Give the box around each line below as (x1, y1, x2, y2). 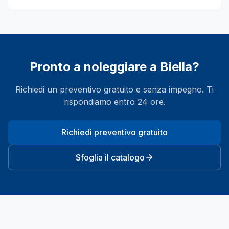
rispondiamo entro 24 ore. (63, 97, 166, 107)
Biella (160, 59, 192, 74)
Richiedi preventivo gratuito (61, 127, 168, 138)
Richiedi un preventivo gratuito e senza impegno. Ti (15, 84, 214, 95)
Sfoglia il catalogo (75, 152, 145, 163)
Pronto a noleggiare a (30, 59, 160, 74)
